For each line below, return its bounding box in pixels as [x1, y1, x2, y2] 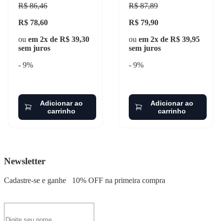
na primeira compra [103, 176, 165, 185]
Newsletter [4, 156, 45, 167]
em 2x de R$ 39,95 [139, 35, 200, 43]
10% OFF [72, 176, 103, 185]
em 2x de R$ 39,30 [28, 35, 89, 43]
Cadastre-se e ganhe [4, 176, 68, 185]
